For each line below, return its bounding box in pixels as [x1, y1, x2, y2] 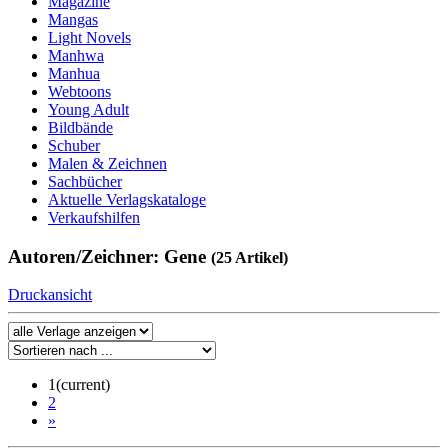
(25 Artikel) [211, 248, 288, 266]
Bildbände [48, 119, 113, 136]
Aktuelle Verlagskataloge [48, 191, 206, 208]
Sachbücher [48, 173, 122, 190]
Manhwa [48, 47, 104, 64]
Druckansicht [8, 286, 92, 304]
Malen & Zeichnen [48, 155, 167, 172]
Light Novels [48, 29, 131, 46]
